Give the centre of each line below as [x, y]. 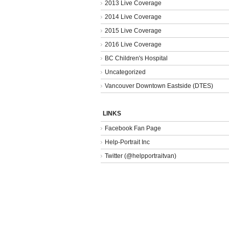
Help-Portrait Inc [127, 142]
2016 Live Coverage [133, 44]
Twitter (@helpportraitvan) [141, 156]
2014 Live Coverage [133, 17]
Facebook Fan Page [133, 128]
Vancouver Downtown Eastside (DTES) [159, 86]
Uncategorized [125, 72]
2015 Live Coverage [133, 30]
